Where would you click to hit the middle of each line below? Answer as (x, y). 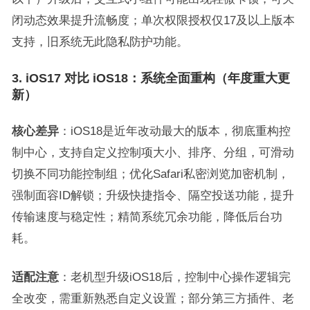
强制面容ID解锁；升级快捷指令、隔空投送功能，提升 (153, 195)
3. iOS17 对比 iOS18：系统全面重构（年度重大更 (151, 78)
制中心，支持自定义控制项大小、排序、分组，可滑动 (153, 152)
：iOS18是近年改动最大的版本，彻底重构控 (174, 130)
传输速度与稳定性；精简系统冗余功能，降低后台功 (147, 216)
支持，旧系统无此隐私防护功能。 (100, 41)
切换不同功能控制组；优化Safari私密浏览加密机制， (150, 173)
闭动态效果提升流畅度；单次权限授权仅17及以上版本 (153, 20)
